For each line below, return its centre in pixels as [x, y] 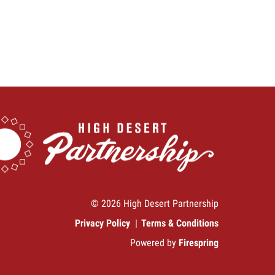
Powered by [154, 243]
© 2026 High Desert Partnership [155, 204]
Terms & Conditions [180, 223]
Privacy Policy [103, 223]
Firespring [199, 243]
